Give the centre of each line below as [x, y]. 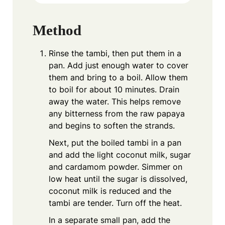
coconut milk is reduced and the [110, 191]
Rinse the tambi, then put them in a [115, 53]
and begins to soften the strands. [112, 125]
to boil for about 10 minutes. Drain [114, 89]
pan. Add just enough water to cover [119, 65]
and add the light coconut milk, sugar [120, 154]
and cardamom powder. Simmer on [116, 166]
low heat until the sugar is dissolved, [118, 179]
